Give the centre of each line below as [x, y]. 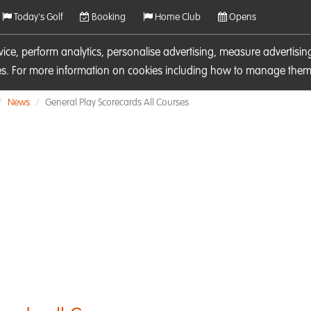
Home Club [177, 17]
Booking [108, 17]
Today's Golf [37, 17]
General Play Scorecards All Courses [117, 103]
